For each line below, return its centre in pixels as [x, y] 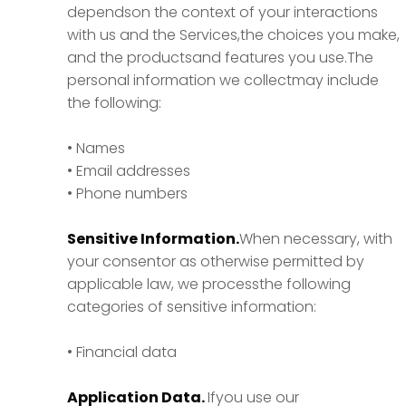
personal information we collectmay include [223, 80]
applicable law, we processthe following [209, 284]
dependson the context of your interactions [222, 12]
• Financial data [122, 352]
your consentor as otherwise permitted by [216, 261]
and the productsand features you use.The [220, 58]
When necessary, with [316, 239]
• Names [96, 148]
